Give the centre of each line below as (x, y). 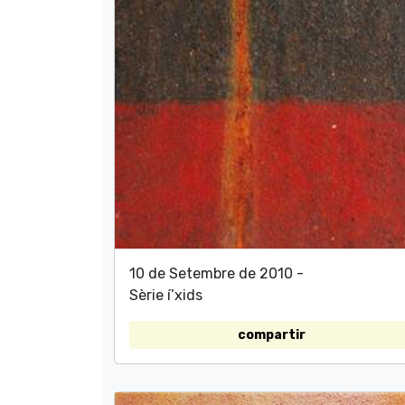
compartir (271, 334)
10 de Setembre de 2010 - (217, 273)
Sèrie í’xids (166, 295)
